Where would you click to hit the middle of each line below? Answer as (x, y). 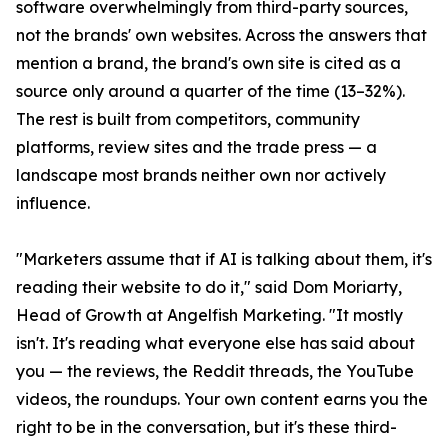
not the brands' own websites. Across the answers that (221, 35)
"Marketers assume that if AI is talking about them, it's (224, 259)
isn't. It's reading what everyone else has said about (215, 343)
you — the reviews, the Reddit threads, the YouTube (215, 371)
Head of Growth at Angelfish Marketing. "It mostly (209, 315)
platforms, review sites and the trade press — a (196, 147)
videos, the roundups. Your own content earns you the (222, 399)
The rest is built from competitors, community (188, 119)
